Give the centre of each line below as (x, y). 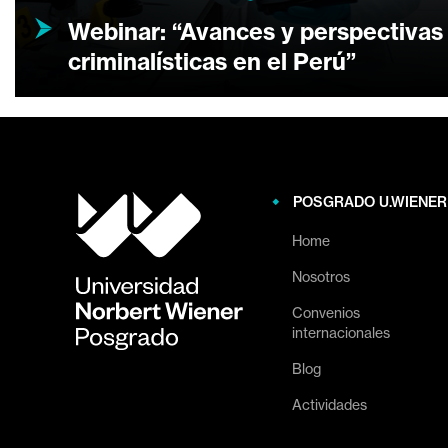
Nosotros (321, 276)
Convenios (326, 312)
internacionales (341, 332)
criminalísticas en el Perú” (212, 61)
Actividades (329, 404)
